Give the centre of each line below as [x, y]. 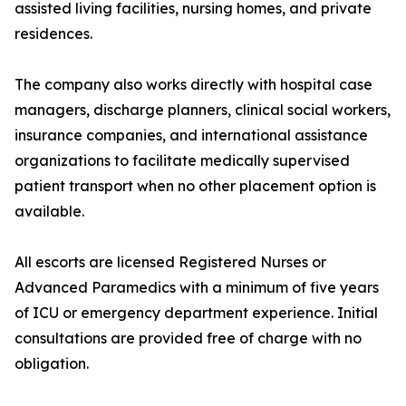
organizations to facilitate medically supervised [182, 161]
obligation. [52, 364]
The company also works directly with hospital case [193, 85]
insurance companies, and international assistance [191, 135]
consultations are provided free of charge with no [188, 338]
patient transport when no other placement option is [195, 186]
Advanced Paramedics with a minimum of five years [197, 288]
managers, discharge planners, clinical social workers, [203, 110]
